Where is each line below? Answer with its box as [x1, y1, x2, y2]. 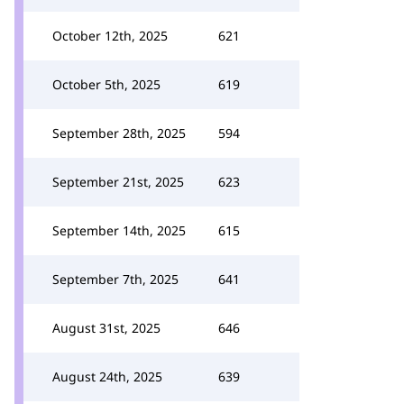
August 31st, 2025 [52, 319, 161, 336]
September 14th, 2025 [52, 222, 186, 239]
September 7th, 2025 [52, 271, 179, 288]
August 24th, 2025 [52, 368, 162, 385]
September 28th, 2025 [52, 124, 186, 142]
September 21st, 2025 [52, 173, 184, 190]
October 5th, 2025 [52, 76, 161, 93]
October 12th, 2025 [52, 27, 168, 44]
